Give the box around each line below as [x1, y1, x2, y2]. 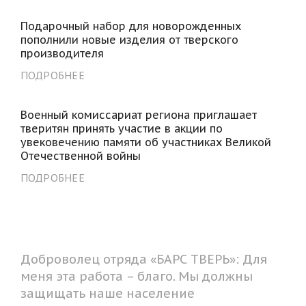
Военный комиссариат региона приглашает [20, 107, 257, 122]
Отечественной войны [20, 148, 141, 163]
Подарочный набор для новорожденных [20, 18, 241, 33]
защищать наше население [20, 285, 195, 301]
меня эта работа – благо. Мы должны [20, 268, 253, 284]
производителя [20, 46, 104, 60]
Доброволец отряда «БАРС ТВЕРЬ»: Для [20, 251, 267, 267]
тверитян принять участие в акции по [20, 121, 223, 135]
